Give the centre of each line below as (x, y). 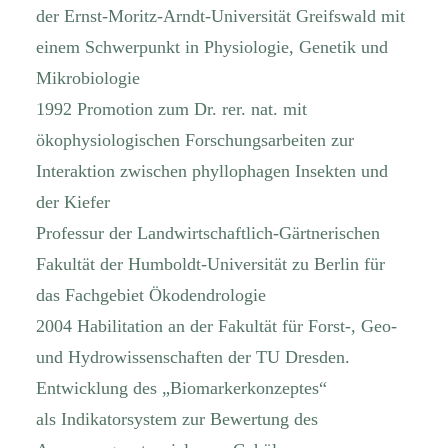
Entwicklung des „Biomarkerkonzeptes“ (181, 388)
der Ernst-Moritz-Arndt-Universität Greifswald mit (220, 16)
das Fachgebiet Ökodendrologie (151, 295)
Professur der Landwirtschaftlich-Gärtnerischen (208, 233)
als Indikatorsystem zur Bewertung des (177, 419)
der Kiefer (73, 202)
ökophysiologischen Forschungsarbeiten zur (195, 140)
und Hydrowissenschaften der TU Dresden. (193, 357)
